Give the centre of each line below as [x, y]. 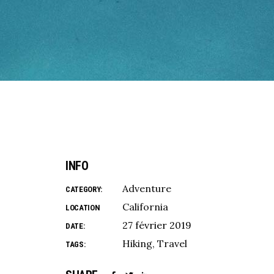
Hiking [137, 243]
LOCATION [83, 208]
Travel [172, 243]
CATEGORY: [84, 189]
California [145, 207]
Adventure [147, 188]
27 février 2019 [157, 225]
